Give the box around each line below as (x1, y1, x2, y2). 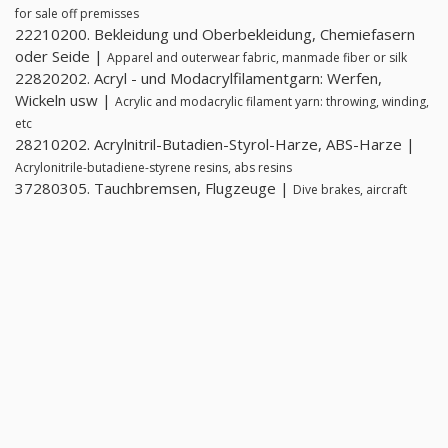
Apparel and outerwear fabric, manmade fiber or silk (107, 49, 407, 67)
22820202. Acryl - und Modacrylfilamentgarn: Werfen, (15, 68, 382, 89)
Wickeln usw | (15, 90, 115, 111)
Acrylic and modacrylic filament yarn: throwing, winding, (115, 93, 429, 111)
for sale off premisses (15, 5, 139, 23)
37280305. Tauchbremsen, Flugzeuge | (15, 178, 293, 199)
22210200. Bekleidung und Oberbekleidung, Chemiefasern (15, 24, 415, 45)
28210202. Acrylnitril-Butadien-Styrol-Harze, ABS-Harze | (15, 134, 415, 155)
